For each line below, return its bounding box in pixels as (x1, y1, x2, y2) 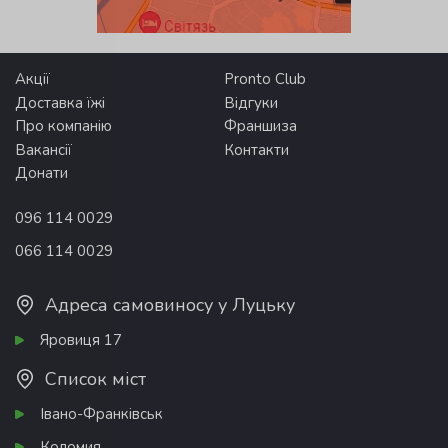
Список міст (45, 366, 146, 391)
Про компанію (15, 116, 112, 137)
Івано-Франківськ (40, 403, 163, 424)
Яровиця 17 (40, 329, 122, 350)
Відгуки (224, 92, 278, 113)
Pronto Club (224, 69, 306, 90)
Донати (15, 163, 68, 184)
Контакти (224, 139, 289, 160)
